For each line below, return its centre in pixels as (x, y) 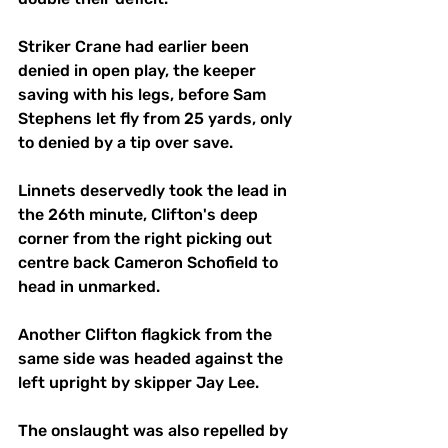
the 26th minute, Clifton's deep (140, 214)
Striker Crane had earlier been (135, 46)
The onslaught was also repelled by (155, 430)
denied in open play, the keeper (139, 70)
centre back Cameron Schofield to (150, 262)
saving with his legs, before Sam (144, 94)
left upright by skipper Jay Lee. (138, 382)
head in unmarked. (89, 286)
